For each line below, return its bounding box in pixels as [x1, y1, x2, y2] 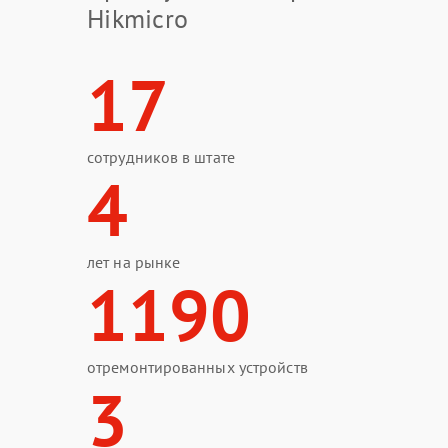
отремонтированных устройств [87, 357, 308, 377]
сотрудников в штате [87, 147, 235, 167]
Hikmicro [87, 2, 189, 35]
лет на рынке [87, 252, 181, 272]
